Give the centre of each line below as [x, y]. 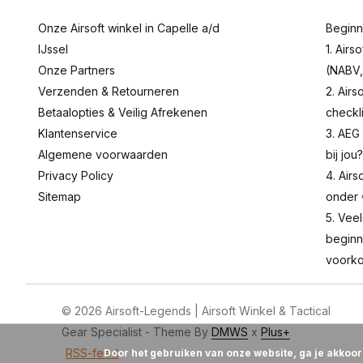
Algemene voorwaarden [103, 155]
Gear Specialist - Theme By [137, 332]
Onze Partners [77, 70]
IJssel [53, 49]
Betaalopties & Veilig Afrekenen [123, 113]
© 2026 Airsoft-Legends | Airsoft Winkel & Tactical [196, 311]
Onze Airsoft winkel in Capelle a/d [129, 28]
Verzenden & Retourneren [109, 92]
